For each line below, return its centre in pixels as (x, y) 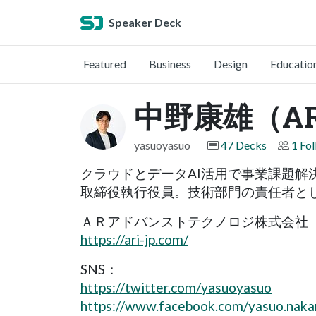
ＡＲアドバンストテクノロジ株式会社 (194, 221)
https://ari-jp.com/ (134, 239)
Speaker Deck (145, 22)
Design (231, 64)
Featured (105, 64)
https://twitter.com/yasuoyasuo (176, 287)
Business (170, 64)
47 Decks (244, 145)
